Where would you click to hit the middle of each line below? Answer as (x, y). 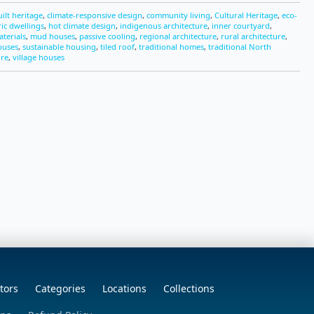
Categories (60, 288)
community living (178, 15)
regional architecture (178, 36)
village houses (39, 57)
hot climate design (82, 26)
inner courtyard (241, 26)
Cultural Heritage (246, 15)
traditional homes (171, 47)
